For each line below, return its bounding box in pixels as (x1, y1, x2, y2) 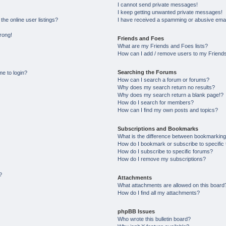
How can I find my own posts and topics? (117, 107, 218, 113)
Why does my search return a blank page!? (117, 92, 223, 98)
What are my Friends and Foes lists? (117, 43, 208, 49)
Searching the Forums (117, 69, 177, 75)
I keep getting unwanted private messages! (117, 9, 222, 15)
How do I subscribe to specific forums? (117, 148, 213, 154)
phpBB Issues (117, 208, 155, 214)
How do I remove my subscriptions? (117, 156, 206, 162)
